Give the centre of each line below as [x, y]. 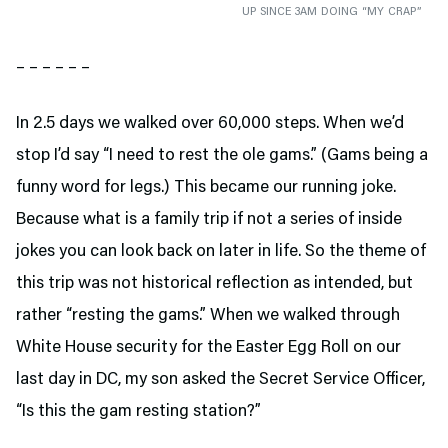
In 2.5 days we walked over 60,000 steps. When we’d [210, 123]
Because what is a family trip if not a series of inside [209, 219]
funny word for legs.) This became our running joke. [206, 187]
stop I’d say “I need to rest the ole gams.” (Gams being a [222, 155]
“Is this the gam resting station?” [140, 411]
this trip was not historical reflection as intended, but [214, 283]
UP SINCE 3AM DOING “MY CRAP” [331, 11]
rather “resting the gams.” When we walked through [208, 315]
